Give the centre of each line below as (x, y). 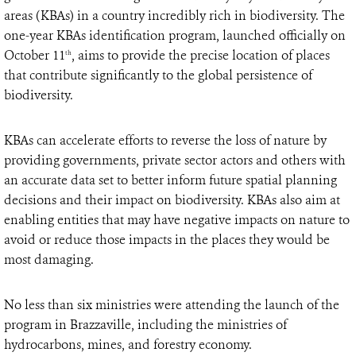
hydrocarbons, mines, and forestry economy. (128, 345)
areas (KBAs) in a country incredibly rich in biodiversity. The (174, 16)
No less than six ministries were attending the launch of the (172, 305)
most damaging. (49, 260)
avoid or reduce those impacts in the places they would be (167, 240)
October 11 (35, 56)
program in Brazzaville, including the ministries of (145, 325)
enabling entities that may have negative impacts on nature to (177, 220)
